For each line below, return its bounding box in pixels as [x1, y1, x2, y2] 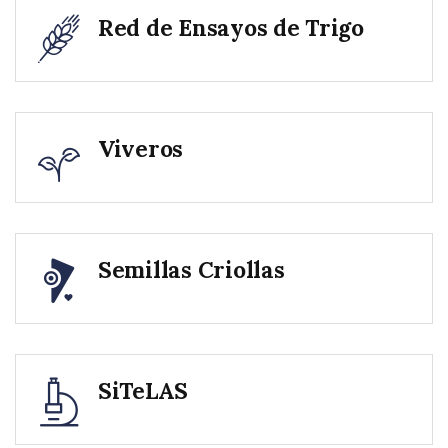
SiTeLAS [98, 375, 189, 405]
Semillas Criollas [98, 254, 285, 284]
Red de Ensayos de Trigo [98, 12, 364, 42]
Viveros [98, 133, 184, 163]
